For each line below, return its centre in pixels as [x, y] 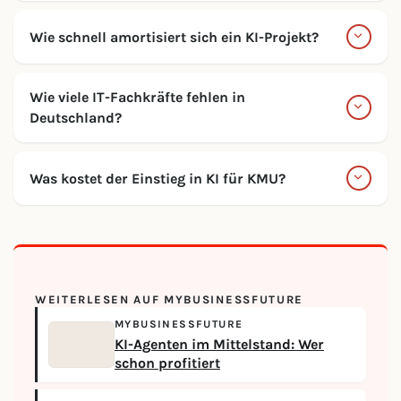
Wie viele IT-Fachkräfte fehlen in [137, 97]
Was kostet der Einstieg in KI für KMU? [158, 178]
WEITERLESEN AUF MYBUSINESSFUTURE [170, 299]
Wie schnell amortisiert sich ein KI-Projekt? [174, 37]
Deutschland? [76, 118]
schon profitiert [167, 363]
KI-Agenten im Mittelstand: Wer [219, 345]
